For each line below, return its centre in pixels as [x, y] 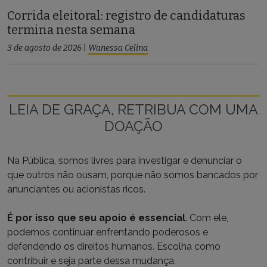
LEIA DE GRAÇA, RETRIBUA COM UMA [133, 110]
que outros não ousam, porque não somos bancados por [133, 175]
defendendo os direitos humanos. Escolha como [114, 247]
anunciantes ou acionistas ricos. [76, 190]
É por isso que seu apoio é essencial [96, 218]
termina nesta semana [71, 30]
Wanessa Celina [118, 48]
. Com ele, [207, 218]
